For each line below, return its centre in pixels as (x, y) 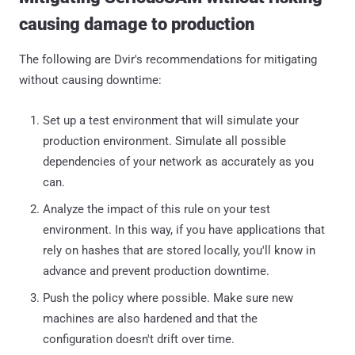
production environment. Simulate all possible (164, 141)
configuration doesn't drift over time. (139, 339)
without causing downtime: (90, 80)
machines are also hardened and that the (150, 318)
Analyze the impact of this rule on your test (157, 209)
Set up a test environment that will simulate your (171, 120)
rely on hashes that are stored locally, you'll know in (179, 250)
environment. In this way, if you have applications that (184, 229)
